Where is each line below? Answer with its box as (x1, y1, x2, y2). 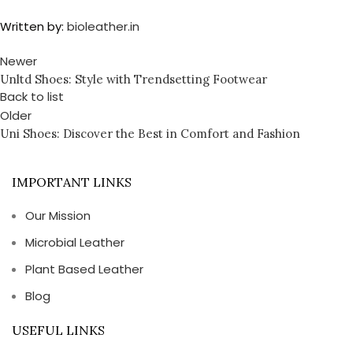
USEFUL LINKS (12, 322, 105, 338)
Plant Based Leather (25, 261, 143, 277)
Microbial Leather (25, 234, 124, 251)
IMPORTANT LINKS (12, 174, 132, 190)
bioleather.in (67, 18, 139, 35)
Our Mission (25, 207, 91, 224)
